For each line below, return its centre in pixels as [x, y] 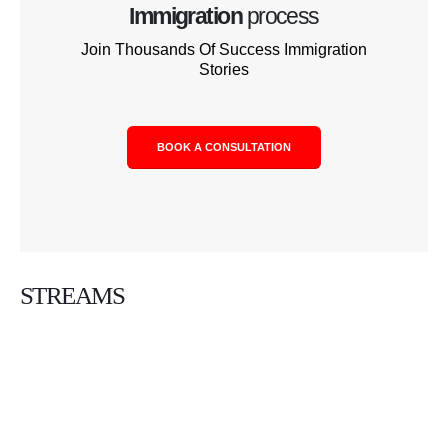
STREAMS [72, 295]
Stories [224, 69]
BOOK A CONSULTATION [224, 146]
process [280, 15]
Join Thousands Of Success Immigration [224, 49]
